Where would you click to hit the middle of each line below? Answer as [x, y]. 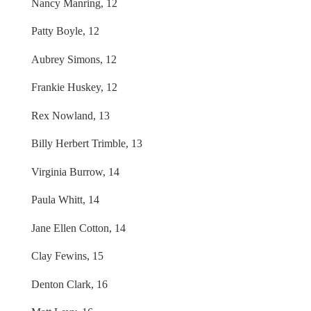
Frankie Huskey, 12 [74, 87]
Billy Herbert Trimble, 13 [86, 144]
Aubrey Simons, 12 [74, 59]
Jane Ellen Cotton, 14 [78, 228]
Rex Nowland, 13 [70, 115]
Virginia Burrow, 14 [75, 171]
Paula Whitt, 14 [65, 200]
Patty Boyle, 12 [65, 31]
